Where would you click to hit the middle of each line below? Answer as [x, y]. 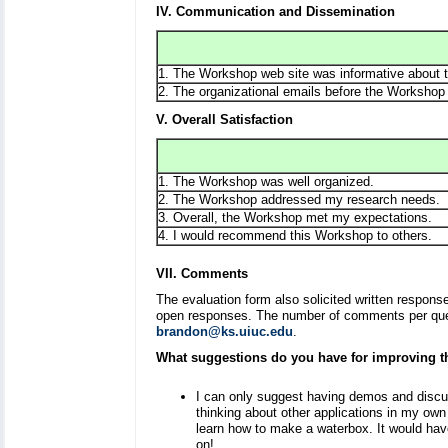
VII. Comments [202, 274]
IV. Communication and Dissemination [275, 12]
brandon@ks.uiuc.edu [224, 332]
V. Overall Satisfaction [224, 120]
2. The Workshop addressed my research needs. [299, 200]
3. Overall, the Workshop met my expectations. [295, 218]
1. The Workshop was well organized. [266, 182]
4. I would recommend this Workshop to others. [295, 236]
